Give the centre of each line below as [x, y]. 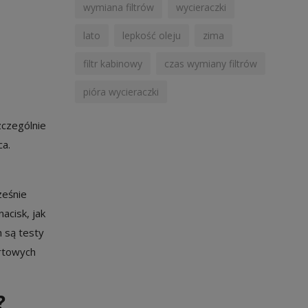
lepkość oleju [151, 35]
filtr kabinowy [112, 64]
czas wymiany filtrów [210, 64]
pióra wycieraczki [121, 92]
